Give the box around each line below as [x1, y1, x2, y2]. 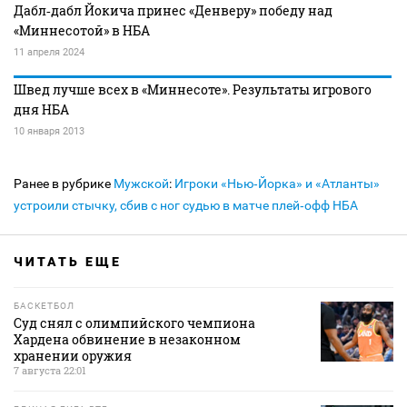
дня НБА [14, 101, 69, 118]
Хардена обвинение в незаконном [14, 331, 241, 348]
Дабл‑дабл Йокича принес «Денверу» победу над [14, 2, 333, 19]
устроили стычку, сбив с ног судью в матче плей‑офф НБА [14, 198, 358, 213]
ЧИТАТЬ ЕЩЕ [14, 254, 122, 269]
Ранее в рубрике [14, 176, 114, 191]
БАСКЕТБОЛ [14, 301, 74, 311]
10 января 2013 [14, 125, 84, 137]
